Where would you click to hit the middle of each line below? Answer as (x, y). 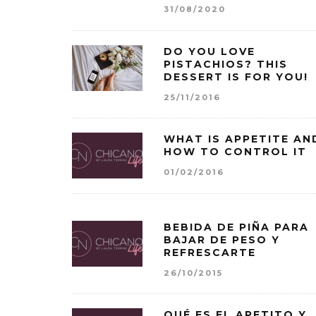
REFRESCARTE (210, 252)
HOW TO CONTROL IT (235, 152)
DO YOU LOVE (209, 51)
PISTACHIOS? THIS (226, 64)
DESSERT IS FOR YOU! (236, 77)
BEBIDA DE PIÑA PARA (236, 227)
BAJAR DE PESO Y (222, 239)
